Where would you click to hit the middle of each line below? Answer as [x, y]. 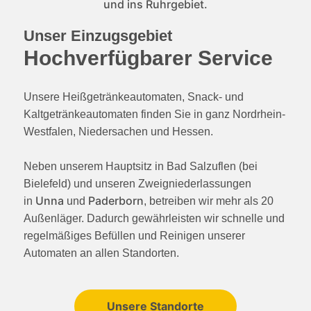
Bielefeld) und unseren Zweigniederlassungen [137, 184]
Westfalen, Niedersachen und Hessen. [118, 132]
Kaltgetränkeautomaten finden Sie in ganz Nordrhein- [154, 115]
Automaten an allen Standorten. [101, 253]
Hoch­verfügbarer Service [148, 58]
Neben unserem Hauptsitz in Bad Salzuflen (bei [140, 167]
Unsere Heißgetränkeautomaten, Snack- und [133, 97]
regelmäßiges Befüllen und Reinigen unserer [134, 236]
